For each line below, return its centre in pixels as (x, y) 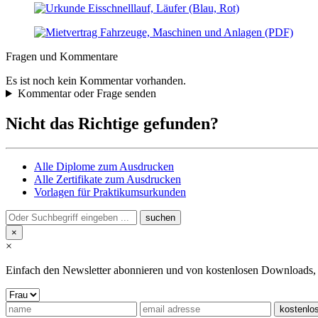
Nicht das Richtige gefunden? (112, 123)
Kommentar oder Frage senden (87, 94)
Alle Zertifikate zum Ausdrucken (108, 179)
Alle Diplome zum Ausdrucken (104, 166)
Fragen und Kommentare (62, 57)
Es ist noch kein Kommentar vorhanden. (96, 81)
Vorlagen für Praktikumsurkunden (110, 192)
